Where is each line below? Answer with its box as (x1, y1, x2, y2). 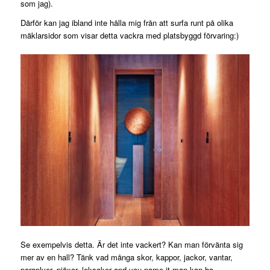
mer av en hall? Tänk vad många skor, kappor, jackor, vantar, (20, 251, 233, 263)
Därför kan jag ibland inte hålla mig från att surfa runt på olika (20, 16, 233, 28)
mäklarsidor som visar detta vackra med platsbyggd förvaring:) (20, 29, 239, 41)
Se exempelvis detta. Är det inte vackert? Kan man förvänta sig (20, 239, 243, 251)
